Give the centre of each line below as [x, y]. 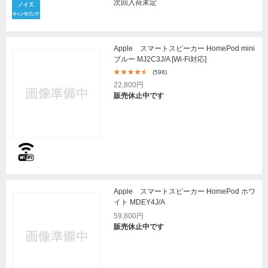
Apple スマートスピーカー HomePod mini [184, 48]
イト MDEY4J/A [139, 202]
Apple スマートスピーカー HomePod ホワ [185, 192]
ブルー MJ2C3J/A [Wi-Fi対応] [160, 59]
